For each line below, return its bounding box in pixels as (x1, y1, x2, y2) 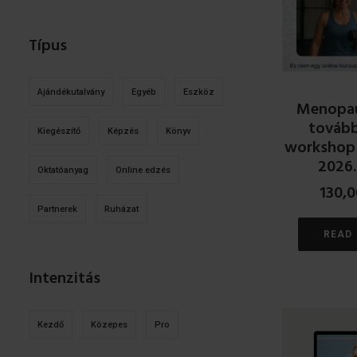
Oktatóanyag (37, 165, 88, 175)
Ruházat (104, 204, 139, 214)
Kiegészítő (37, 126, 80, 136)
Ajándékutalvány (37, 87, 104, 97)
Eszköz (183, 87, 214, 97)
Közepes (91, 320, 127, 330)
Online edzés (116, 165, 171, 175)
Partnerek (37, 204, 77, 214)
